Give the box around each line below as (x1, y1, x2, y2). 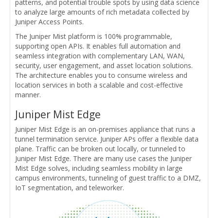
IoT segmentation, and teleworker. (15, 183, 124, 193)
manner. (15, 90, 41, 100)
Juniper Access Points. (15, 17, 84, 27)
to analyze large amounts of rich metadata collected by (15, 7, 189, 17)
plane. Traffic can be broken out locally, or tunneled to (15, 144, 185, 154)
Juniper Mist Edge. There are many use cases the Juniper (15, 154, 192, 163)
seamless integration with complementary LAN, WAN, (15, 51, 185, 61)
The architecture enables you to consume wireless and (15, 71, 187, 80)
